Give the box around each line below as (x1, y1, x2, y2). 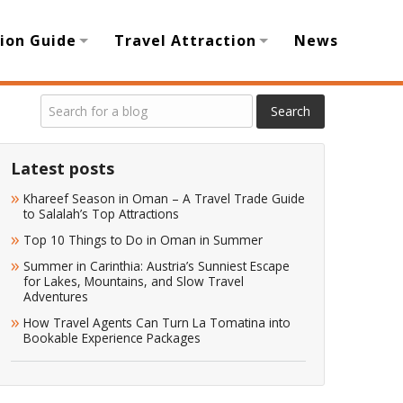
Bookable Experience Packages (23, 329, 201, 346)
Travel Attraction (114, 31, 256, 50)
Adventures (23, 288, 92, 305)
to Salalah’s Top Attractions (23, 205, 183, 222)
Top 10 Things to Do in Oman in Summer (23, 231, 266, 248)
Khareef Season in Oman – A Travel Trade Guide (23, 190, 305, 207)
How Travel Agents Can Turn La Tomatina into (23, 314, 291, 331)
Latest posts (11, 157, 114, 179)
